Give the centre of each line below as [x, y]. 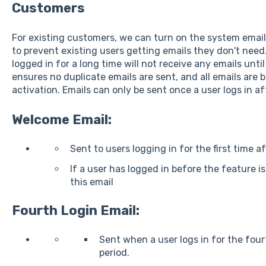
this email [91, 182]
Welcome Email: [61, 119]
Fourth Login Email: [75, 210]
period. [114, 252]
